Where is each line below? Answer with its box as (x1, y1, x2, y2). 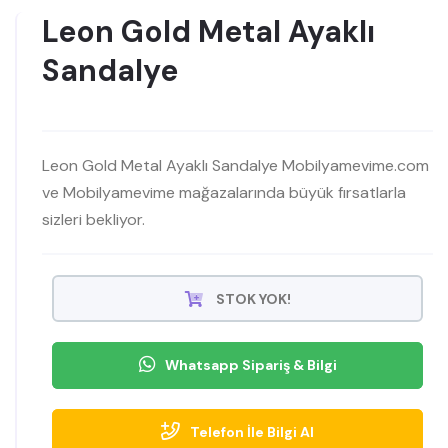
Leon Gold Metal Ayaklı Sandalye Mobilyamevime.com (42, 154, 429, 176)
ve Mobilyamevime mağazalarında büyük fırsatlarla (42, 181, 406, 203)
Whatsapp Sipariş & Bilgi (164, 355, 337, 374)
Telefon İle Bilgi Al (190, 422, 314, 441)
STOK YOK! (212, 289, 291, 308)
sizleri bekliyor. (42, 208, 145, 230)
